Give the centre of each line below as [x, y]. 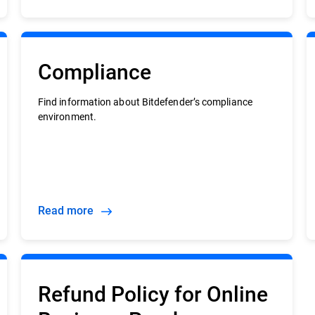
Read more [70, 210]
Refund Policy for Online [153, 293]
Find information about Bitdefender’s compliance [145, 102]
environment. [67, 116]
